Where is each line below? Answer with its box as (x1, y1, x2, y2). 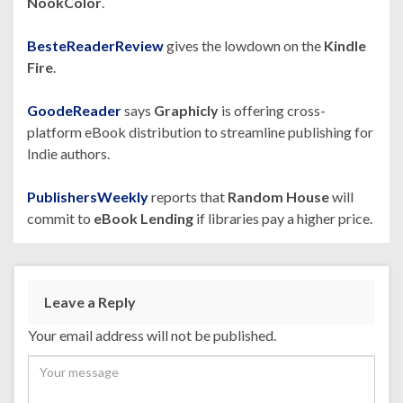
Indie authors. (27, 144, 110, 162)
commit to (27, 209, 94, 227)
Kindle (324, 36, 366, 54)
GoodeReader (27, 101, 121, 119)
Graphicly (154, 101, 221, 119)
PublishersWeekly (27, 187, 148, 205)
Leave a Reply (44, 292, 136, 310)
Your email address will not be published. (28, 326, 276, 344)
